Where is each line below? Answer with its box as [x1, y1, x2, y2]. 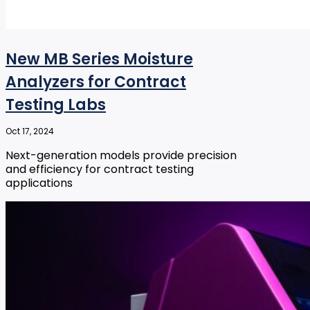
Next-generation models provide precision [6, 147, 237, 164]
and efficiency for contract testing [6, 161, 194, 178]
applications [6, 175, 73, 192]
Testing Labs [6, 94, 106, 116]
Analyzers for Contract [6, 71, 186, 93]
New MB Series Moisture [6, 48, 193, 71]
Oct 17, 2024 [6, 125, 54, 138]
